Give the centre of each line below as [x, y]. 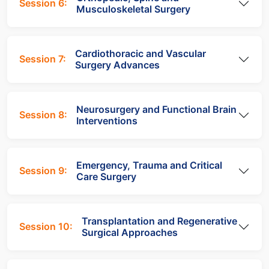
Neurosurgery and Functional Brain [156, 109]
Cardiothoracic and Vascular [141, 53]
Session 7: [43, 59]
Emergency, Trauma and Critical [149, 165]
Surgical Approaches [130, 232]
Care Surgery [106, 176]
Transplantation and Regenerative [159, 221]
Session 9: [43, 171]
